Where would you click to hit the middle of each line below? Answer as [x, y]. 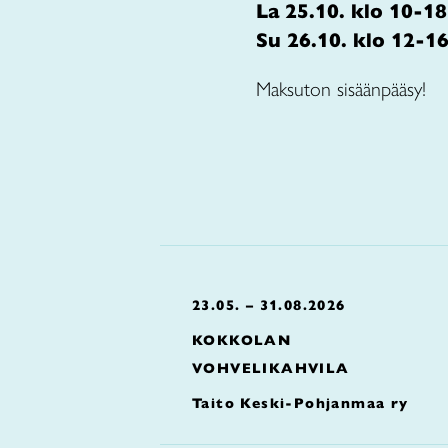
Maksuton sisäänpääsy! [341, 89]
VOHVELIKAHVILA [271, 368]
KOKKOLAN [242, 340]
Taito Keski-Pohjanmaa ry [300, 403]
